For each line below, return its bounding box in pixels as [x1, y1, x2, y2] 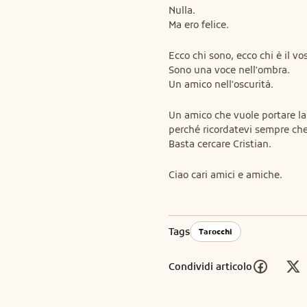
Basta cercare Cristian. [169, 138, 271, 151]
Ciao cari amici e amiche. [169, 169, 282, 182]
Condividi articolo [169, 260, 252, 273]
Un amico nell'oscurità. [169, 78, 273, 91]
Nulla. [169, 4, 195, 17]
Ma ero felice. [169, 19, 229, 32]
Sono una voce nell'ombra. [169, 64, 290, 77]
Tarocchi [199, 227, 232, 237]
